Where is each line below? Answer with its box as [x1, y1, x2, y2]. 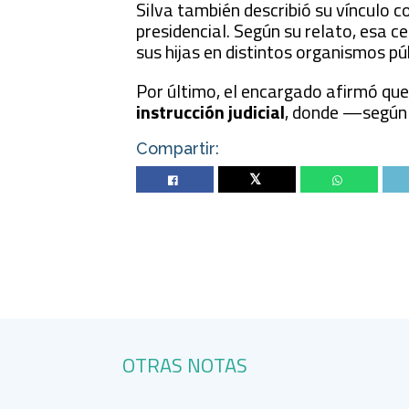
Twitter [240, 172, 275, 190]
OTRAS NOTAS [122, 350, 248, 382]
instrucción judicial [136, 98, 286, 127]
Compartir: [136, 139, 220, 159]
